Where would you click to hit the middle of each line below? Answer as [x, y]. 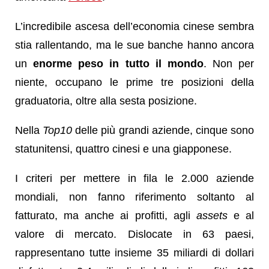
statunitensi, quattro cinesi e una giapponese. [123, 149]
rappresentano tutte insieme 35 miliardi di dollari [134, 252]
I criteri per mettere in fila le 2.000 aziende [134, 178]
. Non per [228, 63]
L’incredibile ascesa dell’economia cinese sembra [134, 26]
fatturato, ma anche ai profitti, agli [106, 215]
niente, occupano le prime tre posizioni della [134, 82]
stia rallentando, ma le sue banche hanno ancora [134, 45]
